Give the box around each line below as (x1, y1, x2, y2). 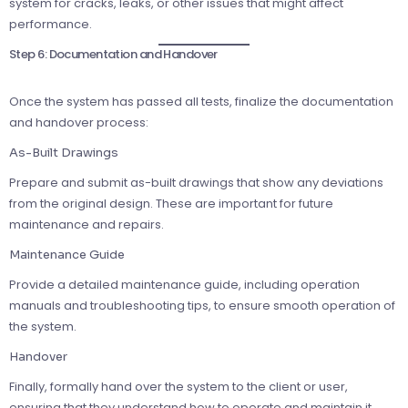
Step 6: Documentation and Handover (9, 45, 218, 63)
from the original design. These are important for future (9, 194, 333, 212)
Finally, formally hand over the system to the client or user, (9, 377, 348, 395)
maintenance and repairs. (9, 215, 164, 233)
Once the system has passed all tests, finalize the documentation (9, 92, 393, 110)
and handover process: (9, 113, 148, 131)
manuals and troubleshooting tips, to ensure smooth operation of (9, 296, 395, 314)
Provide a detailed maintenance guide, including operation (9, 275, 360, 293)
